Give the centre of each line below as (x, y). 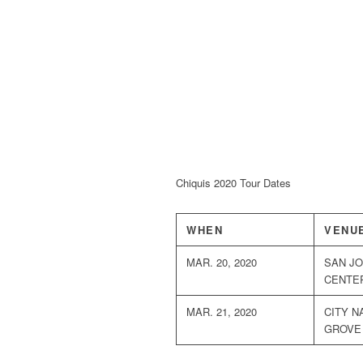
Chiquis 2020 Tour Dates (233, 183)
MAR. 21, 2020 (222, 312)
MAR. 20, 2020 (222, 262)
